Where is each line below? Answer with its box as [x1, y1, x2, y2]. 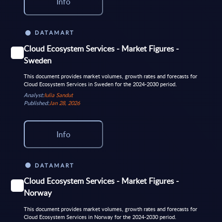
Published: [23, 99, 49, 107]
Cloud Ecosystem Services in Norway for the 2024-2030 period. [23, 213, 176, 221]
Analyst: [23, 91, 44, 99]
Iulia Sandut [44, 91, 73, 99]
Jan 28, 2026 [49, 99, 80, 107]
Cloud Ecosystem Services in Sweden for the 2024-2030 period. [23, 80, 177, 88]
